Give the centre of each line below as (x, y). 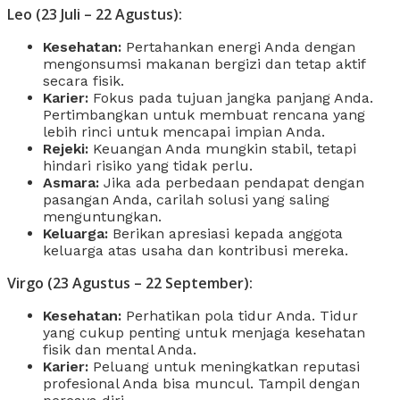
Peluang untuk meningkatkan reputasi (224, 366)
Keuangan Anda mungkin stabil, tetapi (222, 148)
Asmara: (71, 182)
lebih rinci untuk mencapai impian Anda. (184, 131)
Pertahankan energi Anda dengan (238, 46)
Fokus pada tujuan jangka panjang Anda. (231, 97)
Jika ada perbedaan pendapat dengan (232, 182)
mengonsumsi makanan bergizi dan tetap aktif (204, 63)
